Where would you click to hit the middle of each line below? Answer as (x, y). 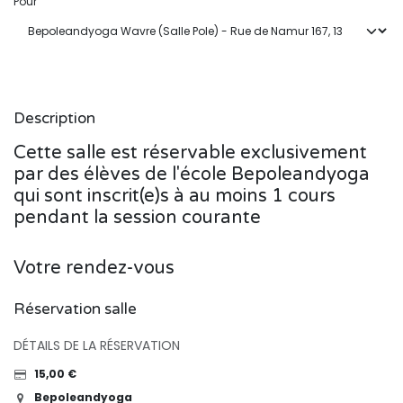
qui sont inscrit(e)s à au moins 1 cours (175, 196)
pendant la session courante (137, 217)
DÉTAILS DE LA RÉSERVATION (97, 345)
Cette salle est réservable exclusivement (190, 152)
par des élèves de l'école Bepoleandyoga (192, 174)
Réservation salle (75, 309)
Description (54, 118)
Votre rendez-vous (94, 268)
